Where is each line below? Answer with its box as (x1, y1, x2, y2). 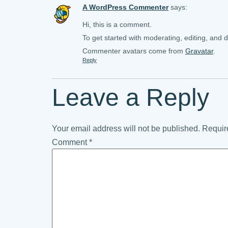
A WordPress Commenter (82, 3, 168, 11)
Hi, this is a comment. (82, 20, 152, 28)
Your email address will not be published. (52, 124, 200, 133)
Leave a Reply (52, 83, 209, 111)
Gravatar (185, 46, 213, 55)
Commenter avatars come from (82, 46, 185, 55)
